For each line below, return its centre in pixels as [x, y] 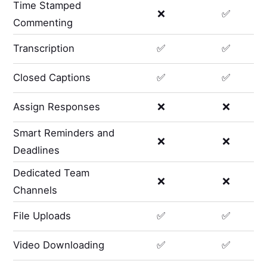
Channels [35, 190]
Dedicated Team [52, 173]
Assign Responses [57, 107]
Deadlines [37, 150]
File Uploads [42, 216]
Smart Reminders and [64, 133]
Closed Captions [52, 78]
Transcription [44, 49]
